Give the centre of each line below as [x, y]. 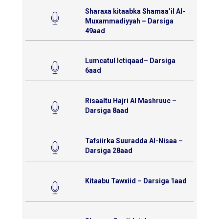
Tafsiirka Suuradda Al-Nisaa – [134, 141]
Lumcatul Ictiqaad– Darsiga [130, 60]
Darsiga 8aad [107, 110]
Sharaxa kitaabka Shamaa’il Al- [135, 11]
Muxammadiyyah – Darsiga [129, 21]
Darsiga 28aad [109, 150]
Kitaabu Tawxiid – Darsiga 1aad [136, 181]
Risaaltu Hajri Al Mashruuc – [131, 100]
